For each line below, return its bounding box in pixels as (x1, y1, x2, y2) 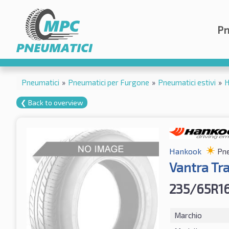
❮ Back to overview (20, 98, 83, 107)
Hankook (169, 146, 201, 156)
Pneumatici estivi (158, 77, 216, 87)
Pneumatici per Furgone (68, 77, 149, 87)
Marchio (174, 210, 202, 220)
